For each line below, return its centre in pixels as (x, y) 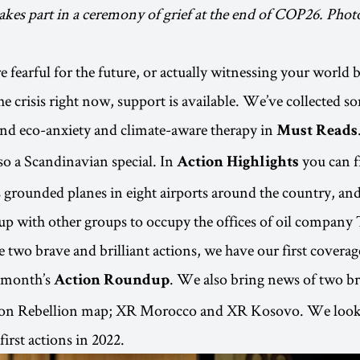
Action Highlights (238, 164)
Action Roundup (112, 282)
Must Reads (317, 132)
